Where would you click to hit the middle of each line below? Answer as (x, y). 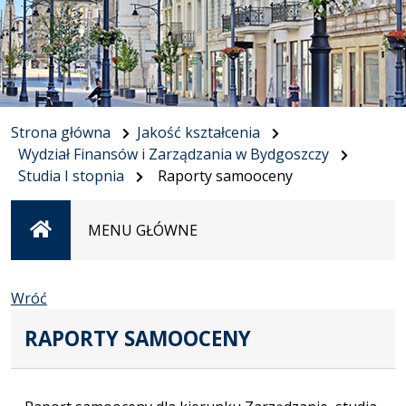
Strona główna (61, 132)
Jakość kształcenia (198, 132)
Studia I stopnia (71, 176)
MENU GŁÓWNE (143, 230)
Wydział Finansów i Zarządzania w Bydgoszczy (174, 154)
